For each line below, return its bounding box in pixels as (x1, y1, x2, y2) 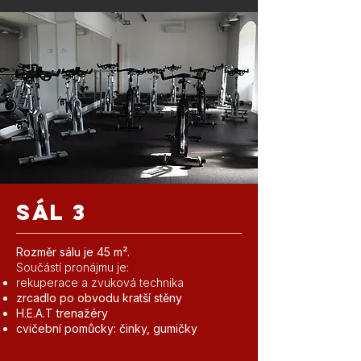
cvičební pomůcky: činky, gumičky (16, 322, 197, 335)
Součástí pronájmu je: (16, 260, 129, 274)
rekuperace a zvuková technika (16, 276, 184, 289)
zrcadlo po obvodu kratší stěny (16, 291, 182, 305)
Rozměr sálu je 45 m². (16, 245, 130, 259)
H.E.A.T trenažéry (16, 306, 108, 320)
